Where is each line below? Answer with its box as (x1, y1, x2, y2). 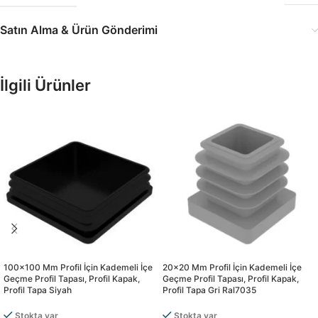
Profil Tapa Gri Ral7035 (163, 285, 256, 296)
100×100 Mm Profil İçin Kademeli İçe (4, 262, 153, 273)
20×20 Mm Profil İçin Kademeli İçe (163, 262, 302, 273)
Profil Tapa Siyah (4, 285, 72, 296)
